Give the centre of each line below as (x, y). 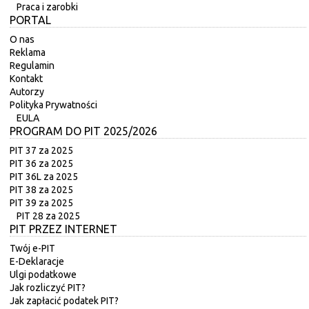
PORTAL (30, 20)
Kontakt (26, 79)
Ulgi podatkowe (43, 275)
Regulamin (32, 66)
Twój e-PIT (32, 249)
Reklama (28, 53)
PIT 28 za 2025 (48, 216)
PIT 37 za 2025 (41, 151)
